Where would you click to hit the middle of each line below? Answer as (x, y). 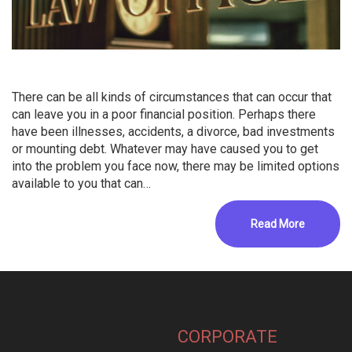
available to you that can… (81, 184)
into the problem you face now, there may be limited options (176, 167)
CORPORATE (227, 337)
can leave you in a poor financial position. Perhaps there (164, 115)
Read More (278, 224)
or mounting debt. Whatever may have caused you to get (165, 149)
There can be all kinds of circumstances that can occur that (172, 97)
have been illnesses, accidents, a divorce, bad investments (173, 132)
